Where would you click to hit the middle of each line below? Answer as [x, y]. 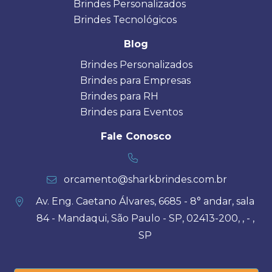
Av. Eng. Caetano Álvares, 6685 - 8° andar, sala [145, 201]
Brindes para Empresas [135, 80]
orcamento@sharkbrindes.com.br [145, 179]
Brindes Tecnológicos [125, 19]
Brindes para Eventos [131, 112]
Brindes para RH [119, 96]
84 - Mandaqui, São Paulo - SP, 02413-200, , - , [145, 218]
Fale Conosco [136, 136]
